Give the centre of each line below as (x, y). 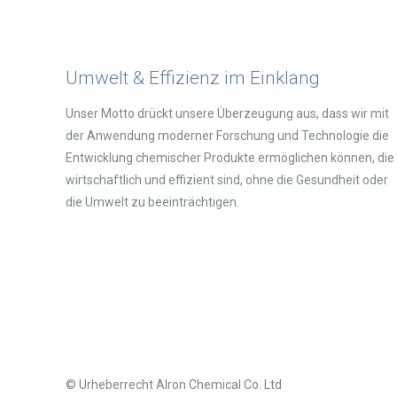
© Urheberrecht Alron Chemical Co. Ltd (174, 384)
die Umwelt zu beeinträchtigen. (152, 202)
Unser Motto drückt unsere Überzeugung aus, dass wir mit (227, 113)
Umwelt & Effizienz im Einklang (193, 78)
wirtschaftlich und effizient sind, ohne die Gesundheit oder (227, 179)
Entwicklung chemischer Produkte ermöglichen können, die (230, 157)
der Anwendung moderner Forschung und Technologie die (227, 135)
